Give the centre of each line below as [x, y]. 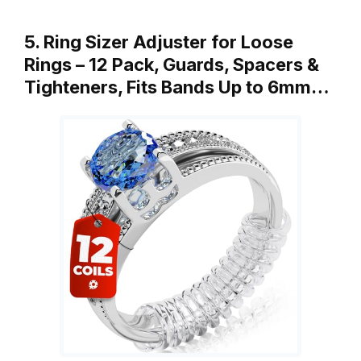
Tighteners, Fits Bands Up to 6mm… [177, 87]
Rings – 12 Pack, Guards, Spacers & [172, 64]
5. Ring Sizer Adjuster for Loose [159, 41]
